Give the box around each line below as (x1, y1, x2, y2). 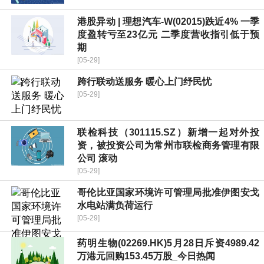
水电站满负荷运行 (77, 200, 153, 211)
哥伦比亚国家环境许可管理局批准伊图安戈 (77, 187, 259, 198)
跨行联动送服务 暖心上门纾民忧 (77, 77, 212, 87)
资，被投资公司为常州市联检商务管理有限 (77, 140, 259, 151)
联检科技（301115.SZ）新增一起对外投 (77, 127, 259, 138)
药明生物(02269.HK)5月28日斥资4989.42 (77, 238, 259, 249)
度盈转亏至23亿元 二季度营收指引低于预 (77, 29, 259, 40)
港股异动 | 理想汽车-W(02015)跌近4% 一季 (77, 16, 259, 27)
